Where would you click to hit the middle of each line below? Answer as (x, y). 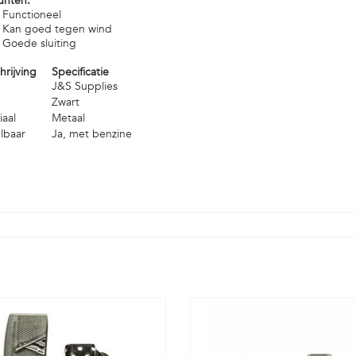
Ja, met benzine (91, 134)
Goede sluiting (39, 43)
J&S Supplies (84, 86)
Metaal (68, 118)
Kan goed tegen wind (57, 29)
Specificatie (80, 72)
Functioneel (31, 15)
